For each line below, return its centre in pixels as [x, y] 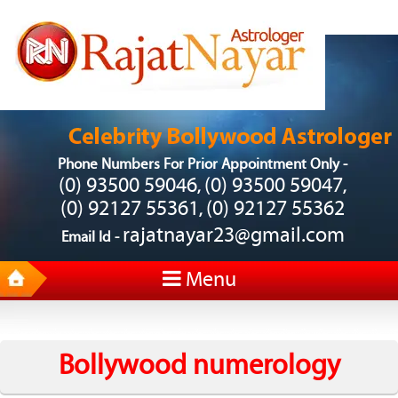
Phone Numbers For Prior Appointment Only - [203, 165]
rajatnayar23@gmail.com [233, 236]
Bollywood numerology [199, 367]
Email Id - [92, 238]
